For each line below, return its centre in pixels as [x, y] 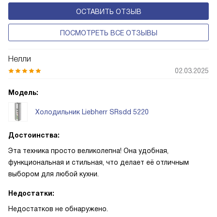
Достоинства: [34, 135]
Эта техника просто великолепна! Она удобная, [88, 151]
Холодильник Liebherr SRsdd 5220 [92, 112]
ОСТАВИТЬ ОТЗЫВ [108, 12]
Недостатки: [31, 193]
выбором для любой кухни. [54, 174]
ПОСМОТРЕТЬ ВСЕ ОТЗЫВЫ [108, 33]
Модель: [23, 93]
